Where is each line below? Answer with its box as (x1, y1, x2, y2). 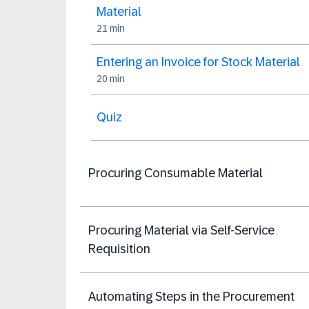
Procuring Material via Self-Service (88, 223, 275, 237)
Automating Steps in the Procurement (88, 289, 295, 303)
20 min (97, 73, 125, 84)
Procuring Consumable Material (88, 166, 263, 180)
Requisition (88, 241, 150, 256)
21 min (97, 23, 125, 34)
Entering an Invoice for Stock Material (97, 55, 300, 69)
